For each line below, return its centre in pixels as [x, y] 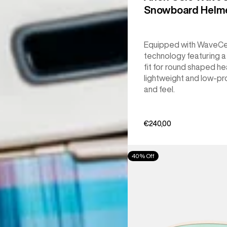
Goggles [144, 176]
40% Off [143, 156]
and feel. [159, 89]
